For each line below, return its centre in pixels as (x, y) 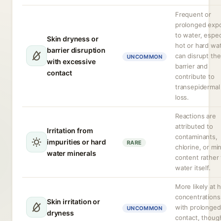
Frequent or (193, 14)
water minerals (72, 153)
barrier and (192, 66)
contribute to (195, 76)
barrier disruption (76, 50)
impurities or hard (76, 142)
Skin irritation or (74, 202)
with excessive (71, 61)
